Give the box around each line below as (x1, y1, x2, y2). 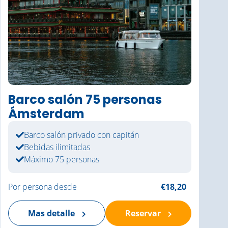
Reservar (125, 208, 163, 219)
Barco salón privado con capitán (24, 129, 139, 140)
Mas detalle (27, 208, 77, 219)
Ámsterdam (8, 105, 84, 122)
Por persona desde (8, 181, 77, 192)
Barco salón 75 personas (8, 91, 162, 108)
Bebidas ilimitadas (24, 141, 90, 153)
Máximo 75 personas (24, 154, 99, 165)
